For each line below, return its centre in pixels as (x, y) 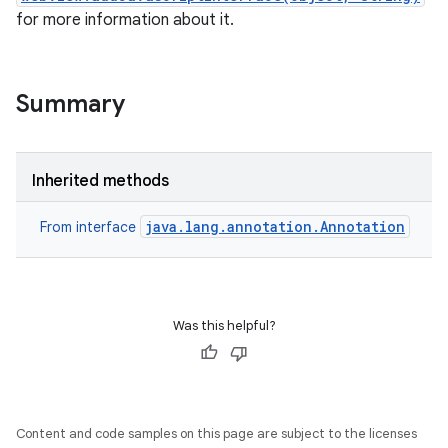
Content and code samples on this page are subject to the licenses (216, 433)
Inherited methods (100, 181)
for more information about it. (125, 20)
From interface (90, 227)
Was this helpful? (224, 325)
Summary (70, 104)
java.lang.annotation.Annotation (275, 226)
